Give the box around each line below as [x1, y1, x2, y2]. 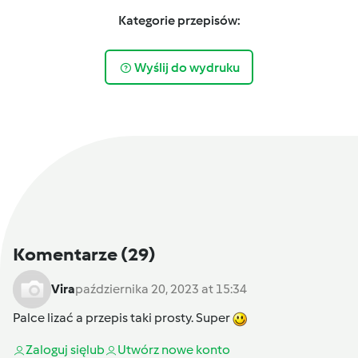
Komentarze [13, 243, 121, 266]
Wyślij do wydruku [133, 59, 240, 75]
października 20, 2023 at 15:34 [75, 281, 247, 297]
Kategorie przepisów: [117, 13, 241, 29]
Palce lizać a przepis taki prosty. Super [13, 310, 233, 326]
